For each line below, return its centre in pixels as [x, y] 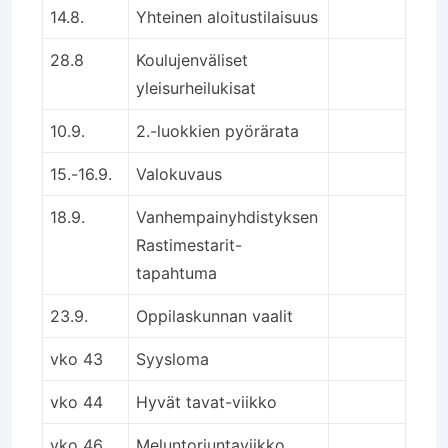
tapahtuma [176, 272]
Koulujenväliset [192, 59]
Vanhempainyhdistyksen [227, 216]
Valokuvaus [179, 173]
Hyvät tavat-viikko [206, 401]
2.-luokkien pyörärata [217, 130]
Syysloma [172, 358]
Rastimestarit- [189, 244]
